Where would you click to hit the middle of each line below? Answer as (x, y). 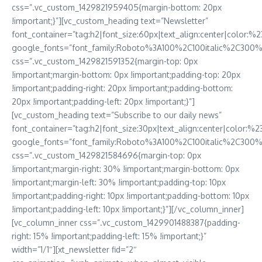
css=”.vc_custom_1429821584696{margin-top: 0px (106, 156)
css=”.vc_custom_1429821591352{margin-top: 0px (105, 61)
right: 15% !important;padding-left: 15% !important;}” (109, 236)
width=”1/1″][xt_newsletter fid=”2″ (74, 250)
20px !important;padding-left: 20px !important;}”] (103, 102)
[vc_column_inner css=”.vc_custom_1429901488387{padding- (126, 223)
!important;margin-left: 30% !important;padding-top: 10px (119, 182)
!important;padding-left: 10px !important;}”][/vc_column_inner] (128, 209)
